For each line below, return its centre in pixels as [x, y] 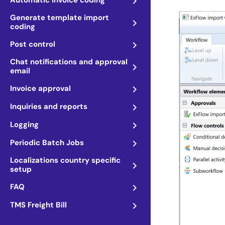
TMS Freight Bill [38, 205]
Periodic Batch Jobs [47, 143]
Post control [33, 44]
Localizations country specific [65, 160]
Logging [24, 125]
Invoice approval [40, 88]
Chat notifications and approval [69, 62]
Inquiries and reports [49, 106]
